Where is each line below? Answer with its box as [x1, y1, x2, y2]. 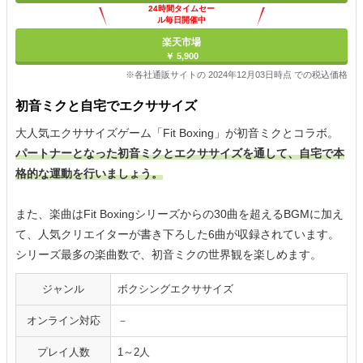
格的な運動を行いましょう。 [15, 167, 163, 181]
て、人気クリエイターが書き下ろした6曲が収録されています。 [15, 228, 340, 241]
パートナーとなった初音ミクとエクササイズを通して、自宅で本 [15, 147, 344, 160]
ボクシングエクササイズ [117, 283, 233, 296]
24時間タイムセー [148, 4, 215, 14]
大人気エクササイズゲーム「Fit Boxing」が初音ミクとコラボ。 [15, 126, 339, 140]
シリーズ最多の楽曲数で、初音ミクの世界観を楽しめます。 [15, 248, 322, 262]
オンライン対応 [26, 314, 100, 327]
